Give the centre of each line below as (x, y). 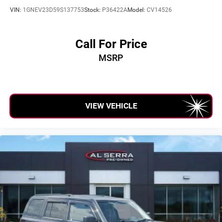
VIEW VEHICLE (111, 106)
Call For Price (111, 44)
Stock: (93, 10)
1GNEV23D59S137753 (54, 10)
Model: (137, 10)
